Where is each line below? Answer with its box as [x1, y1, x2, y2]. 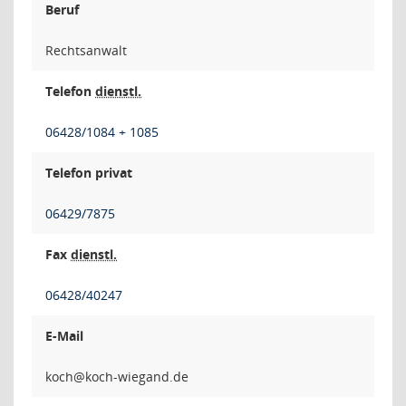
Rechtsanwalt [45, 42, 127, 59]
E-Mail [45, 327, 83, 344]
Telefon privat [45, 164, 132, 181]
